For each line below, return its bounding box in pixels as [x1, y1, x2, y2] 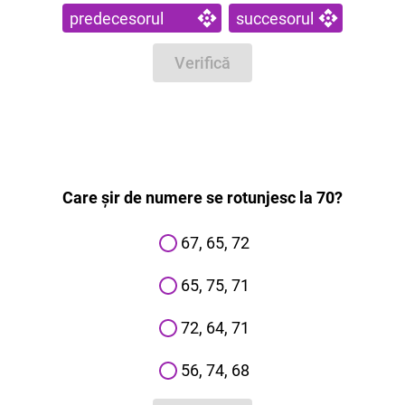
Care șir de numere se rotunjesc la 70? [62, 188, 343, 208]
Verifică [174, 53, 231, 73]
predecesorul [70, 8, 164, 28]
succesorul [236, 8, 314, 28]
